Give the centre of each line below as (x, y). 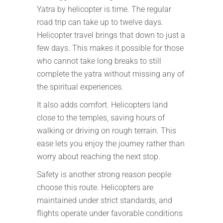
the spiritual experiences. (80, 87)
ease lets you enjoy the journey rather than (111, 144)
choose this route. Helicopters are (95, 187)
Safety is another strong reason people (104, 174)
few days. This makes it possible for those (110, 48)
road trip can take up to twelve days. (100, 22)
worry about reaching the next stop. (99, 157)
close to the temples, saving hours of (101, 118)
